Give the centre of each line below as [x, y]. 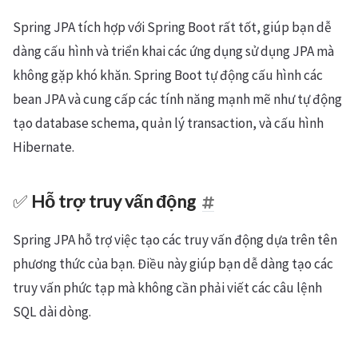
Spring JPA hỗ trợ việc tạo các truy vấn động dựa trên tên [175, 240]
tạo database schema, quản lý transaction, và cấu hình [168, 123]
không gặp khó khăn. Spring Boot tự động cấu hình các [168, 75]
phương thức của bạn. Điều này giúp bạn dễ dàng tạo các [173, 264]
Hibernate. [44, 147]
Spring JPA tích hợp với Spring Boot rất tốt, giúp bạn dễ [172, 27]
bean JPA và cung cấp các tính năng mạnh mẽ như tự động [177, 99]
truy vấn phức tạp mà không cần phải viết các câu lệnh [167, 288]
